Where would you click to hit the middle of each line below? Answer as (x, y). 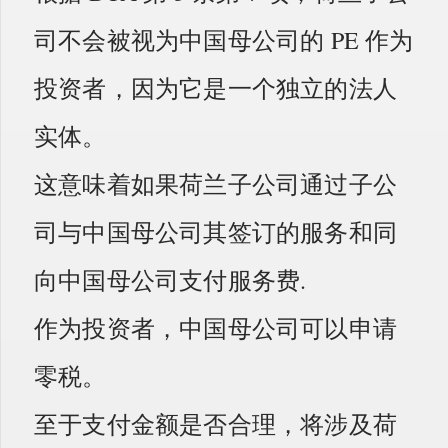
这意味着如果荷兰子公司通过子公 (216, 183)
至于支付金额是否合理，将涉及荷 (216, 423)
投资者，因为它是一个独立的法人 (216, 87)
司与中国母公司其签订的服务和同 (216, 231)
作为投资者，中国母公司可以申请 (216, 327)
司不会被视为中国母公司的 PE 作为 (224, 39)
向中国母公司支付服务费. (170, 279)
